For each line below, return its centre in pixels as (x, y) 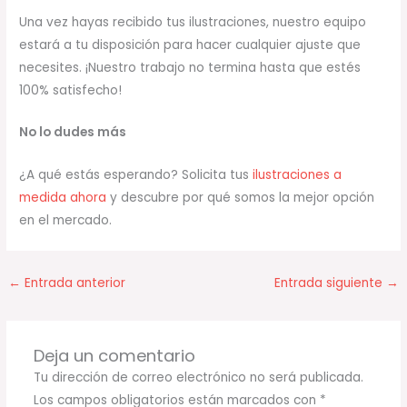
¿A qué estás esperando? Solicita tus (136, 175)
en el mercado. (66, 221)
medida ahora (63, 198)
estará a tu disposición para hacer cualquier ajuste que (190, 45)
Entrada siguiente (330, 283)
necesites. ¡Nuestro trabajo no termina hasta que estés (190, 67)
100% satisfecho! (71, 90)
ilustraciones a (298, 175)
